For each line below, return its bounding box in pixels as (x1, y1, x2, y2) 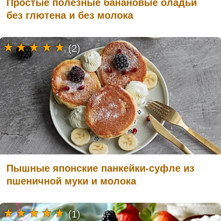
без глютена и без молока (6, 9, 133, 21)
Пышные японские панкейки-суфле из (6, 162, 194, 174)
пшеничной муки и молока (6, 175, 136, 186)
